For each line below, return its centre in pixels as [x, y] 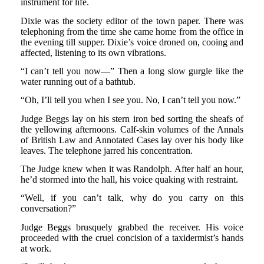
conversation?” [48, 209]
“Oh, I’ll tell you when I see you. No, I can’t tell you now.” [130, 100]
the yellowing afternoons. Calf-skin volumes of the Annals [132, 129]
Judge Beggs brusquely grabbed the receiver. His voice [132, 227]
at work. [36, 248]
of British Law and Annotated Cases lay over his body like [132, 140]
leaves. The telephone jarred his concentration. [106, 150]
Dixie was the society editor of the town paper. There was [132, 21]
